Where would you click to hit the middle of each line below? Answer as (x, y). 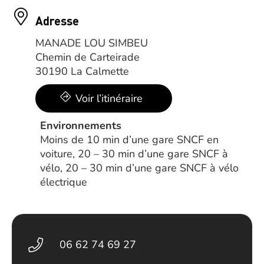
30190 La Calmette (82, 71)
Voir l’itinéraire (109, 98)
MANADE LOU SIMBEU (92, 43)
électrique (64, 182)
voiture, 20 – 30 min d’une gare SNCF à (134, 154)
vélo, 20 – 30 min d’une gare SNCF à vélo (139, 168)
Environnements (81, 126)
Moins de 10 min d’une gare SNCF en (129, 140)
